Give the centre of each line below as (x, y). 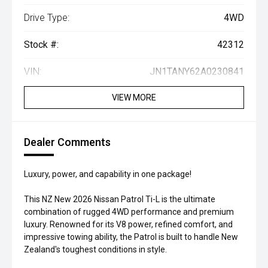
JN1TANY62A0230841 (197, 71)
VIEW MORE (134, 98)
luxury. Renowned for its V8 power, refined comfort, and (128, 224)
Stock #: (41, 45)
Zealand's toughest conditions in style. (95, 249)
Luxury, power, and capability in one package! (108, 174)
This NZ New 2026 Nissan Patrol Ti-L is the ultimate (120, 199)
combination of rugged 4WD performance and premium (129, 212)
